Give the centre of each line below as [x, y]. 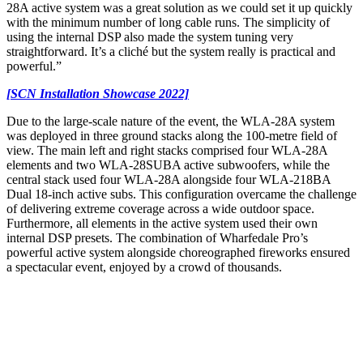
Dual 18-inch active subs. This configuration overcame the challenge [181, 194]
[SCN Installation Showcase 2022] [98, 93]
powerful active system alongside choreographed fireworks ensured [178, 252]
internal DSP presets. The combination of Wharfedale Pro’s [157, 237]
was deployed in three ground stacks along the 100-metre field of [172, 135]
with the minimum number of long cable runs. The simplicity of [168, 22]
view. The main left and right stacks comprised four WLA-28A [167, 150]
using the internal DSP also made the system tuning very [150, 36]
